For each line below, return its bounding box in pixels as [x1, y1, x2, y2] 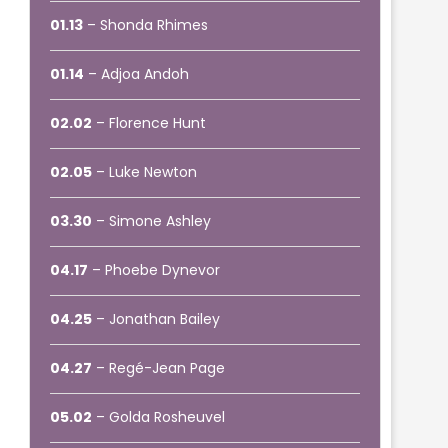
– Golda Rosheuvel [92, 407, 226, 427]
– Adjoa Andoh [84, 64, 190, 84]
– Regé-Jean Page [92, 358, 226, 378]
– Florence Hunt [92, 113, 207, 133]
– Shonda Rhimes [83, 15, 209, 35]
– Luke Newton [92, 162, 198, 182]
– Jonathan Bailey [92, 309, 221, 329]
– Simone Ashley [92, 211, 212, 231]
